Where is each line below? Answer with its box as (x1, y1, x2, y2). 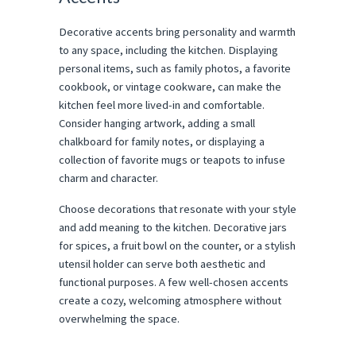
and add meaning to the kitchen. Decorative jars (59, 219, 287, 234)
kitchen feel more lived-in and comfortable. (59, 97, 265, 112)
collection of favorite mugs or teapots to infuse (59, 152, 285, 167)
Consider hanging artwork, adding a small (59, 115, 255, 130)
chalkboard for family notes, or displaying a (59, 133, 265, 149)
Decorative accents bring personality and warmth (59, 24, 296, 39)
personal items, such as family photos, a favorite (59, 60, 291, 75)
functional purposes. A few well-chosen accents (59, 274, 288, 289)
